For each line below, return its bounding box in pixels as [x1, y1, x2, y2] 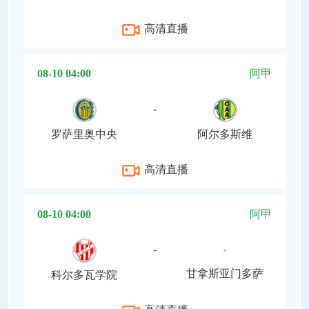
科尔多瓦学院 [51, 268, 117, 281]
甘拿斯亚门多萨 [186, 268, 263, 280]
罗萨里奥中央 [51, 128, 117, 141]
